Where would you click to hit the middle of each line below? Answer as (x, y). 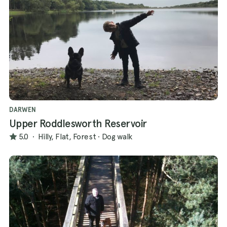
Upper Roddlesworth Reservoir (78, 124)
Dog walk (117, 136)
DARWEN (23, 110)
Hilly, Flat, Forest (67, 136)
